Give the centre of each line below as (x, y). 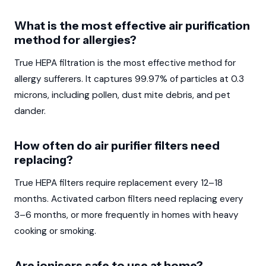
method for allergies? (75, 40)
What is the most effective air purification (132, 26)
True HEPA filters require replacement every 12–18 (118, 183)
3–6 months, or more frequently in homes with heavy (126, 215)
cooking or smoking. (55, 231)
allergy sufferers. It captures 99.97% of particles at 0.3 (129, 79)
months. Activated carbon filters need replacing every (129, 199)
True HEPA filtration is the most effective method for (125, 63)
